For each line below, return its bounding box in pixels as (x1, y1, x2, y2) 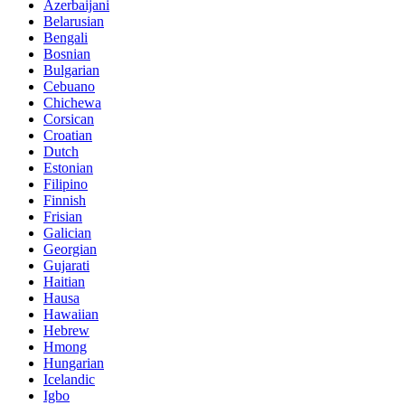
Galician (43, 225, 91, 241)
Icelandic (43, 372, 95, 388)
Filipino (43, 176, 88, 193)
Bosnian (43, 46, 90, 62)
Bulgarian (43, 62, 99, 79)
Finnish (43, 193, 86, 209)
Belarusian (43, 14, 104, 30)
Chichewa (43, 95, 101, 111)
